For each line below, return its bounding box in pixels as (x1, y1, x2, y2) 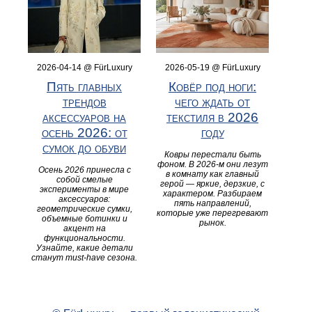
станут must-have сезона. (31, 252, 137, 263)
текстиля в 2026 (166, 109, 258, 125)
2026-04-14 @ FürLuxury (36, 62, 132, 72)
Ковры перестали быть (164, 149, 261, 159)
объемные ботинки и (41, 213, 127, 224)
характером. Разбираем (163, 188, 262, 198)
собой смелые (56, 174, 113, 185)
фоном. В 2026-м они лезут (157, 159, 268, 169)
